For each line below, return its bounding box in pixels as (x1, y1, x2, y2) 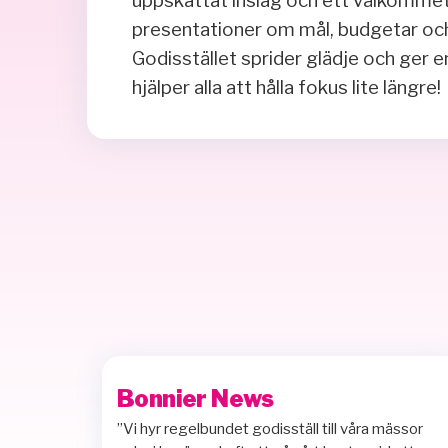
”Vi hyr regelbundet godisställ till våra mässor (117, 420, 423, 439)
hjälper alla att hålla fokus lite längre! (132, 75, 442, 99)
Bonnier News (117, 383, 274, 413)
